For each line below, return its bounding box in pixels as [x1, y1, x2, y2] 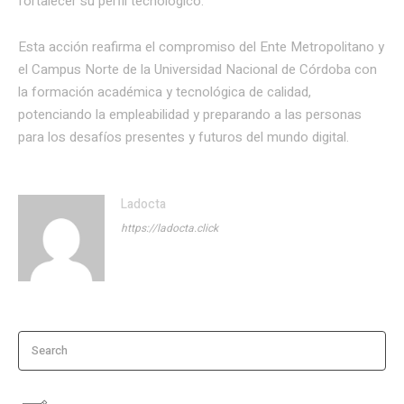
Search [32, 341, 68, 359]
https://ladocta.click [121, 220, 218, 237]
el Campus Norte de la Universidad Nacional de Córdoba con [18, 60, 377, 80]
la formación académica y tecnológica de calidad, [18, 82, 311, 103]
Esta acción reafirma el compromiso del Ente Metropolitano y [18, 37, 384, 58]
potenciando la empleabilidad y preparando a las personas [18, 105, 362, 125]
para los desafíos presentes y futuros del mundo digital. [18, 127, 349, 148]
